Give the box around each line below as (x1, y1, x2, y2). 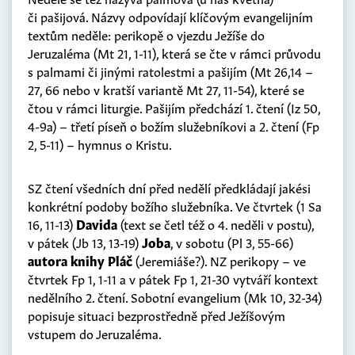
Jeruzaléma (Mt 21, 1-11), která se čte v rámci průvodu (28, 44, 321, 62)
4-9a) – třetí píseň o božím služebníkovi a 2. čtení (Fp (28, 116, 319, 135)
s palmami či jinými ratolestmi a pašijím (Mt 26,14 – (28, 62, 313, 80)
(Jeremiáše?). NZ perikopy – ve (132, 251, 306, 269)
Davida (76, 215, 117, 233)
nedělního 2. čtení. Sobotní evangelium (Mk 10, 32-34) (28, 288, 322, 306)
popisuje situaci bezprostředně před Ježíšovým (28, 306, 285, 324)
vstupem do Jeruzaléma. (28, 324, 162, 342)
